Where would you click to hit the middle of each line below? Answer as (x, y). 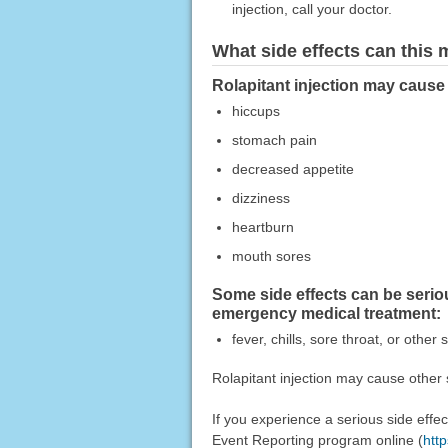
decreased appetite (292, 168)
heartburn (262, 226)
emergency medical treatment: (326, 313)
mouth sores (271, 255)
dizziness (260, 197)
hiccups (255, 110)
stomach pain (274, 139)
